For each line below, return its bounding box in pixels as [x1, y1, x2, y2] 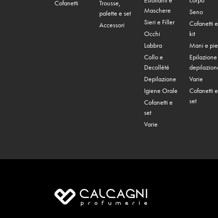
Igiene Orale [144, 86, 178, 95]
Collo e [144, 53, 163, 62]
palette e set [99, 9, 131, 18]
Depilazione [144, 74, 177, 84]
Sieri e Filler [144, 18, 175, 27]
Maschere [144, 6, 171, 15]
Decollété [144, 63, 170, 72]
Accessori [99, 20, 125, 30]
